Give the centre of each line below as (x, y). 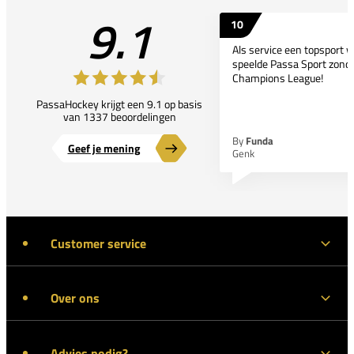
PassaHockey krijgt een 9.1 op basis (119, 104)
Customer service (98, 243)
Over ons (75, 298)
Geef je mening (104, 148)
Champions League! (278, 77)
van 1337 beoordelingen (119, 116)
